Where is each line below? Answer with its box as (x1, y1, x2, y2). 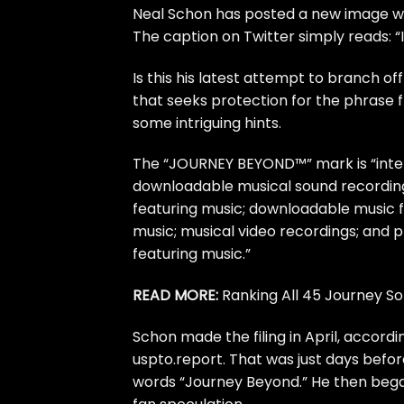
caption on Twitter (163, 25, 295, 47)
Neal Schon (133, 3, 212, 24)
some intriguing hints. (133, 112, 281, 133)
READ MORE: (133, 285, 218, 307)
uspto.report (133, 348, 223, 370)
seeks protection (167, 89, 288, 111)
